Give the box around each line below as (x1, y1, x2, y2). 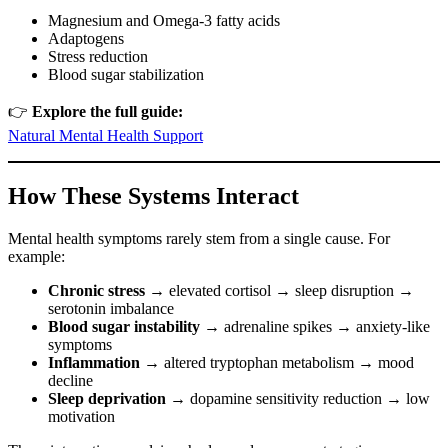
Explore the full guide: (32, 103, 183, 121)
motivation (48, 408, 115, 426)
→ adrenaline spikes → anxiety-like (200, 318, 430, 336)
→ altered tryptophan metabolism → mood (140, 354, 414, 372)
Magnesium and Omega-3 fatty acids (48, 12, 280, 30)
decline (48, 372, 93, 390)
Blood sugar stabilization (48, 66, 204, 84)
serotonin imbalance (48, 300, 174, 318)
